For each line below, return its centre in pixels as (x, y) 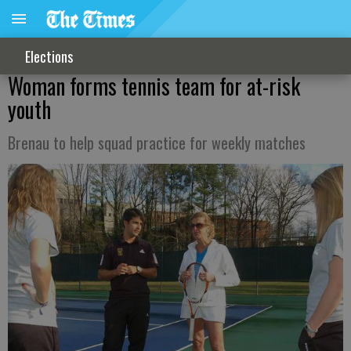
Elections (49, 56)
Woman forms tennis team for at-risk (154, 86)
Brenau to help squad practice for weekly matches (157, 143)
